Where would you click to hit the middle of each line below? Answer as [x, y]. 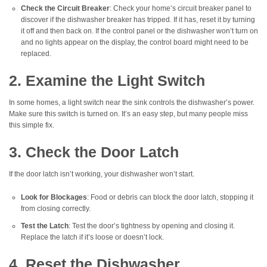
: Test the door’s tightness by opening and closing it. [152, 226]
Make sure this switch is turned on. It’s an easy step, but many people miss [128, 114]
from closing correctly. [56, 208]
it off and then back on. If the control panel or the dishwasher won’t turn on [139, 31]
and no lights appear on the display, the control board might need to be [135, 43]
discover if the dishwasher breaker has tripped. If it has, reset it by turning [138, 20]
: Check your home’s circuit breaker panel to [181, 9]
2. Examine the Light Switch [107, 81]
